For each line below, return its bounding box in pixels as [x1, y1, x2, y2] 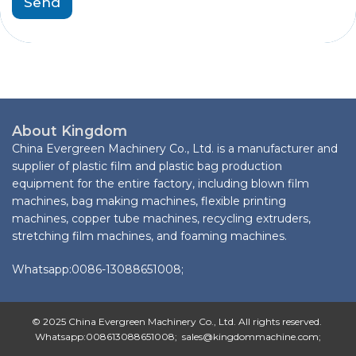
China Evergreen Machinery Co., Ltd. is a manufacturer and [12, 141, 338, 157]
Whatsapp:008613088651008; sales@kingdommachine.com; [34, 331, 321, 343]
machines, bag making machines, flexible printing [12, 194, 286, 209]
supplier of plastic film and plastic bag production [12, 159, 282, 174]
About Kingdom [12, 122, 127, 140]
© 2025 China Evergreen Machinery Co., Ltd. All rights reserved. [31, 315, 324, 328]
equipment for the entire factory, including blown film [12, 176, 309, 192]
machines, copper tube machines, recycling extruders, [12, 211, 311, 226]
